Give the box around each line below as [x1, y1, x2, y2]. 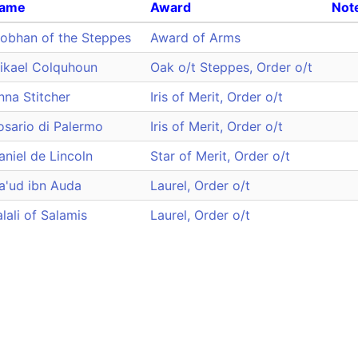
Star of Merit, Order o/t [150, 148, 290, 164]
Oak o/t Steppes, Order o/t [150, 59, 312, 75]
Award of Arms [150, 30, 241, 46]
